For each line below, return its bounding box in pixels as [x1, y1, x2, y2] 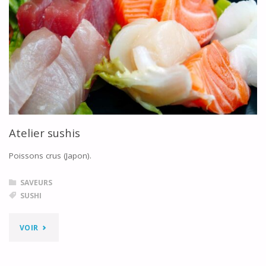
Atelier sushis [8, 125, 80, 140]
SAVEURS [20, 177, 52, 188]
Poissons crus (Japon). [8, 150, 91, 161]
